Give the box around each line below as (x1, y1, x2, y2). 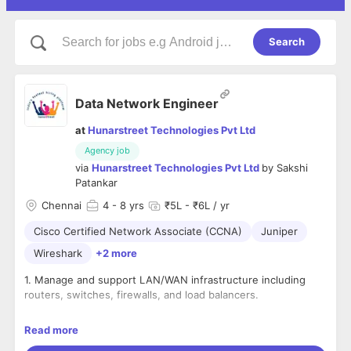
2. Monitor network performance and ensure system (24, 318, 282, 331)
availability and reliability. (24, 333, 144, 346)
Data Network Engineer (75, 95, 219, 111)
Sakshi (277, 161, 308, 175)
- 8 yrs (109, 199, 144, 212)
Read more (24, 323, 78, 336)
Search (269, 35, 305, 48)
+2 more (96, 247, 137, 260)
